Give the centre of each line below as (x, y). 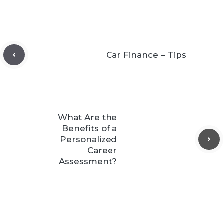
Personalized (88, 139)
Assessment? (88, 161)
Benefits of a (89, 128)
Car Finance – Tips (146, 55)
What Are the (87, 117)
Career (102, 150)
